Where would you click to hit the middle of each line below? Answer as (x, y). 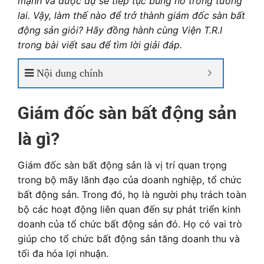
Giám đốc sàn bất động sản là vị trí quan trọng (122, 165)
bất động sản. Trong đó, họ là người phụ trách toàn (132, 194)
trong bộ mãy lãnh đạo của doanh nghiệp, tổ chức (130, 180)
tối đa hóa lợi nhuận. (63, 253)
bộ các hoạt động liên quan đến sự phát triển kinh (129, 209)
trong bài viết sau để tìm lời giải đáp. (100, 45)
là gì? (39, 139)
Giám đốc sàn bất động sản (127, 113)
